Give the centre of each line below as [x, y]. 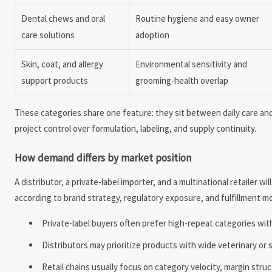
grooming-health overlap [182, 81]
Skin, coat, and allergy [62, 64]
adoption [152, 35]
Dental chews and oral [63, 19]
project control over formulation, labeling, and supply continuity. [135, 129]
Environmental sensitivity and [191, 64]
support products [55, 81]
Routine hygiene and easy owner [197, 19]
